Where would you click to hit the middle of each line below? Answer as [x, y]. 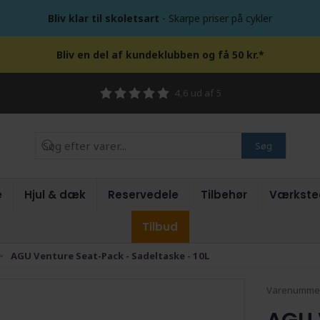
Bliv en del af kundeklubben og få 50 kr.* [160, 55]
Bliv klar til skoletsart [104, 18]
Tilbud [160, 227]
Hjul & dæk [55, 195]
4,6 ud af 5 [197, 92]
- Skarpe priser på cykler [216, 18]
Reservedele [143, 195]
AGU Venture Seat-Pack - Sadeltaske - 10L [110, 255]
